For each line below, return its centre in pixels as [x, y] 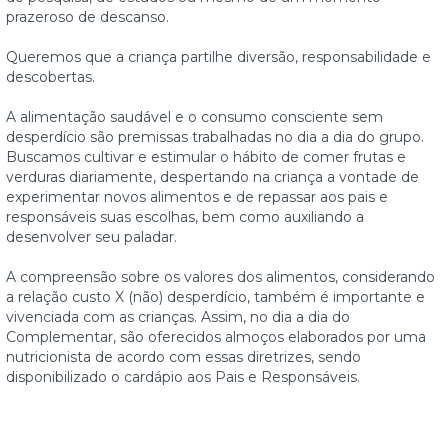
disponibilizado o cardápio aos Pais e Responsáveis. [183, 377]
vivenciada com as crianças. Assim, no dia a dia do [178, 317]
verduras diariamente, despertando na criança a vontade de [212, 177]
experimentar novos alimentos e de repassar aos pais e [197, 197]
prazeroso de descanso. [87, 17]
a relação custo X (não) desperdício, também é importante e [215, 297]
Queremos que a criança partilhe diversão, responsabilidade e [218, 57]
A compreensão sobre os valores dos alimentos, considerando [220, 277]
